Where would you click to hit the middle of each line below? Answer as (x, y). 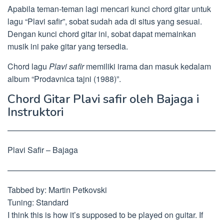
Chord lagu (28, 66)
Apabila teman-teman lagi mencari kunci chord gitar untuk (109, 9)
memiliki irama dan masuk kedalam (147, 66)
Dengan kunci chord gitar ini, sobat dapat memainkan (102, 34)
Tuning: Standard (38, 202)
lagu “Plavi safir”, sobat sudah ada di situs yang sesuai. (105, 21)
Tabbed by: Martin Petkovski (57, 190)
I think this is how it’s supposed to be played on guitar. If (105, 215)
